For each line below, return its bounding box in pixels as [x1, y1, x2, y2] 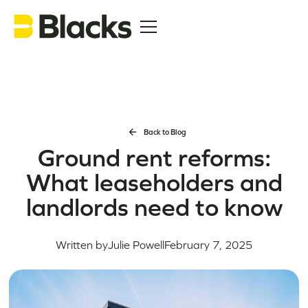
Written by [56, 239, 108, 251]
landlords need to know [25, 193, 283, 221]
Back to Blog [144, 128, 186, 136]
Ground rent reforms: [37, 144, 271, 172]
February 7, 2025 [164, 239, 252, 251]
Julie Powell [108, 239, 164, 251]
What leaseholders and [25, 168, 283, 197]
